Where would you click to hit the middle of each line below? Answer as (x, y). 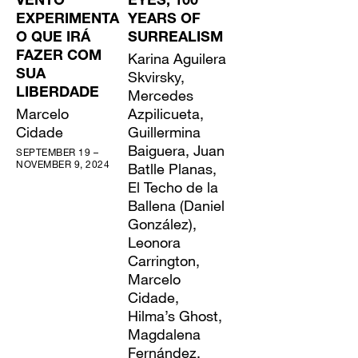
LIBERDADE (58, 93)
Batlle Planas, (173, 168)
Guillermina (165, 131)
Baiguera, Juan (177, 150)
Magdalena (165, 334)
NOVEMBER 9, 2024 (63, 163)
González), (163, 223)
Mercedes (161, 95)
